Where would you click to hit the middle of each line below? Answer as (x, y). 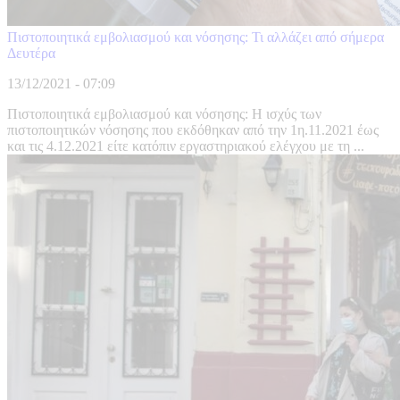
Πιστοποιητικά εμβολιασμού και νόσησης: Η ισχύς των (164, 114)
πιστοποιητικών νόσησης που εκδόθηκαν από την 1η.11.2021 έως (193, 130)
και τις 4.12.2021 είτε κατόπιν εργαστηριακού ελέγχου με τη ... (186, 146)
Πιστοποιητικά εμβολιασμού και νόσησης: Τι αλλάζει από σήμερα (196, 37)
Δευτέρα (31, 54)
